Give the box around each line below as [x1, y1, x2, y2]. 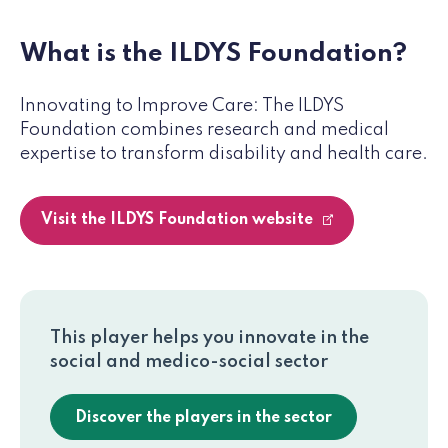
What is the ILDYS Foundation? [20, 40, 407, 67]
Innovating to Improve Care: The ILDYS [20, 96, 344, 115]
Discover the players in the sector [75, 409, 332, 426]
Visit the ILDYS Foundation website [41, 211, 317, 228]
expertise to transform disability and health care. [20, 144, 428, 163]
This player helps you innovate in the [50, 328, 369, 347]
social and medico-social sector [50, 352, 328, 371]
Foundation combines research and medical [20, 120, 389, 139]
